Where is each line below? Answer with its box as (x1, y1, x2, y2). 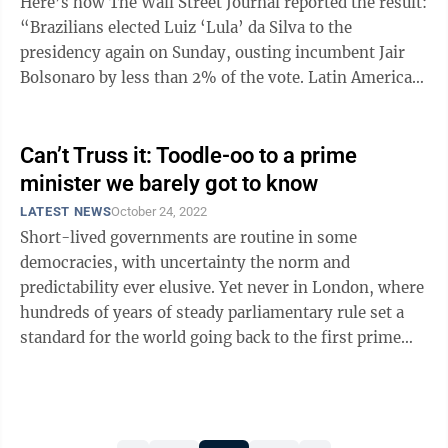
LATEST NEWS (20, 204, 112, 219)
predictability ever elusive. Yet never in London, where (20, 278, 424, 297)
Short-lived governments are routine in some (20, 228, 357, 247)
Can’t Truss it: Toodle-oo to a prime (20, 143, 357, 168)
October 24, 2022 (111, 204, 208, 219)
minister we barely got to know (20, 171, 318, 196)
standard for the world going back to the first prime (20, 328, 401, 347)
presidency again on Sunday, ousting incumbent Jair (20, 43, 405, 62)
